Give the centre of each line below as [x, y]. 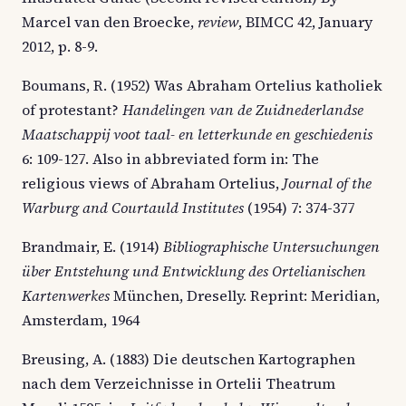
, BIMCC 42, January [305, 21]
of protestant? [72, 109]
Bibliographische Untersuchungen [271, 246]
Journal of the [327, 183]
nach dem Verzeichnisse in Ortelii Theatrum [179, 383]
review [218, 21]
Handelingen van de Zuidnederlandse [243, 109]
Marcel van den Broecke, [110, 21]
